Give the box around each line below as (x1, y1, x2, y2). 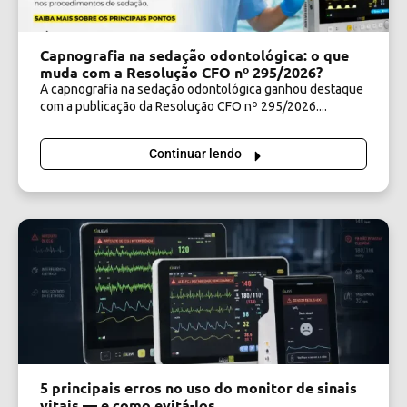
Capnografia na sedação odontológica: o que (40, 45, 349, 65)
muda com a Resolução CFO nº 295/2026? (40, 63, 323, 83)
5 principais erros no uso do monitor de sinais (40, 378, 357, 398)
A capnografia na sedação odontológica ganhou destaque (40, 82, 363, 97)
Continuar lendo (149, 145, 242, 161)
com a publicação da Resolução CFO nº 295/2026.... (40, 99, 327, 114)
